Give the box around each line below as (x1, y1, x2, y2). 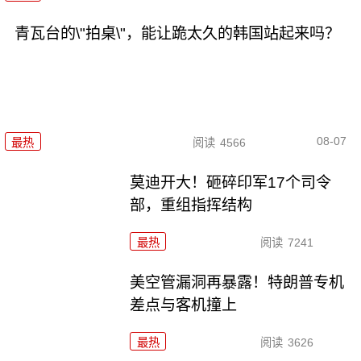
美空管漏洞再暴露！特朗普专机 (130, 273, 345, 291)
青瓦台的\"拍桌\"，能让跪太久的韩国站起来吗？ (14, 24, 340, 42)
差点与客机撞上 (130, 296, 238, 313)
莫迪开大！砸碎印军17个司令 (130, 173, 332, 191)
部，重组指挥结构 (130, 196, 253, 214)
